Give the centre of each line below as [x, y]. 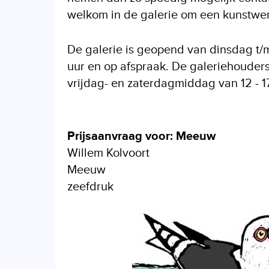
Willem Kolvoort [108, 153]
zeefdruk [90, 187]
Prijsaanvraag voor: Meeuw [141, 136]
